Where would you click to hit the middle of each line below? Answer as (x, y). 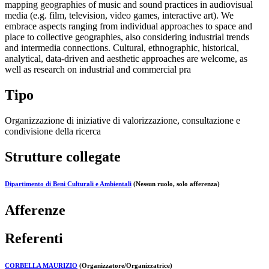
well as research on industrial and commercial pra (98, 70)
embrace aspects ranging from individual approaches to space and (128, 26)
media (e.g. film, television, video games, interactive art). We (119, 16)
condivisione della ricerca (53, 131)
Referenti (34, 238)
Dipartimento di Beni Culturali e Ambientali (68, 183)
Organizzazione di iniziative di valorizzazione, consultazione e (122, 120)
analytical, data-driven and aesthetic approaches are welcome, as (126, 59)
